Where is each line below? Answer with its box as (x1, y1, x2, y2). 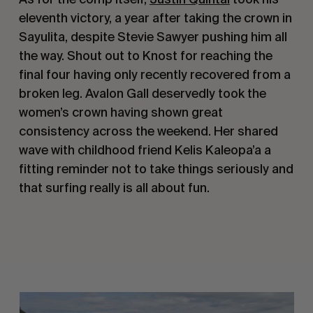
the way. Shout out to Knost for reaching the (18, 48, 272, 63)
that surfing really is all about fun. (18, 180, 210, 195)
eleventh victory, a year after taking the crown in (18, 10, 292, 25)
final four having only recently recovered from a (18, 66, 291, 82)
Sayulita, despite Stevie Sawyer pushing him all (18, 29, 287, 44)
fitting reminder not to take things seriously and (18, 161, 293, 176)
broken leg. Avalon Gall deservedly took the (18, 85, 266, 101)
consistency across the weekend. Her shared (18, 123, 278, 138)
